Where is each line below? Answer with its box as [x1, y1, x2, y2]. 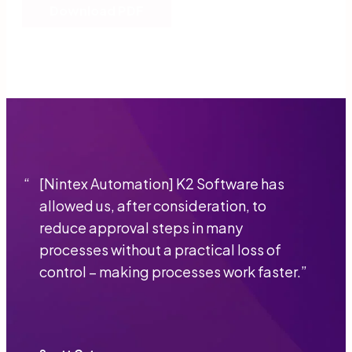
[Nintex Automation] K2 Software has [39, 174, 284, 193]
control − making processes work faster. [39, 262, 301, 281]
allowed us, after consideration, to [39, 196, 266, 215]
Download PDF [49, 2, 144, 19]
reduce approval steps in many [39, 218, 243, 237]
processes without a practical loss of [39, 240, 281, 259]
